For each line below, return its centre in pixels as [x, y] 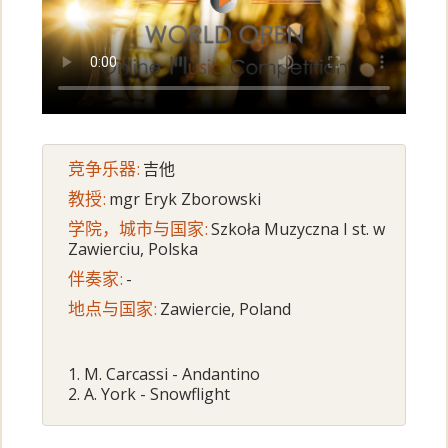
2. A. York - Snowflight [149, 394]
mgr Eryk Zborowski [185, 199]
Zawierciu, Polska [133, 249]
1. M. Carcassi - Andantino [164, 374]
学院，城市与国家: [138, 229]
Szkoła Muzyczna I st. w [298, 229]
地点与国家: [113, 309]
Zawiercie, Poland [226, 309]
